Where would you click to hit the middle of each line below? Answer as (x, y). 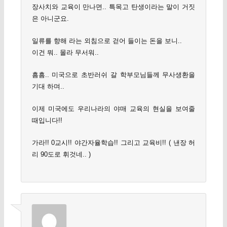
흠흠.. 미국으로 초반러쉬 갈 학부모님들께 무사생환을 (113, 75)
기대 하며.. (48, 87)
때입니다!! (47, 121)
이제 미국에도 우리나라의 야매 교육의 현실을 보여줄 (113, 109)
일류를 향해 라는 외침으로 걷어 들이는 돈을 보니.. (107, 41)
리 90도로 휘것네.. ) (61, 155)
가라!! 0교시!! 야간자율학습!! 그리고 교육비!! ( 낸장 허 (113, 143)
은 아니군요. (50, 18)
